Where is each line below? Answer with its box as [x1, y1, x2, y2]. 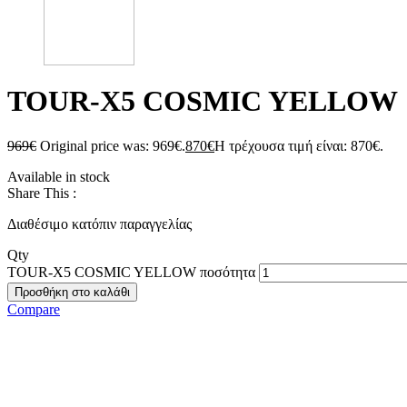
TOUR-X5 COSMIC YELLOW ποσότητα [7, 263, 255, 280]
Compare [7, 301, 60, 317]
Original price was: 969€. [40, 137, 185, 154]
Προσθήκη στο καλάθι [15, 284, 130, 299]
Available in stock [7, 168, 110, 184]
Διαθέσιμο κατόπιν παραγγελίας [7, 215, 192, 232]
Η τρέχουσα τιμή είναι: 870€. [214, 137, 383, 154]
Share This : [7, 184, 76, 201]
